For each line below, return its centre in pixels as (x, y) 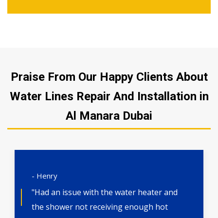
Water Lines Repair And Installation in (109, 97)
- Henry (45, 176)
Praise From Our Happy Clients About (109, 77)
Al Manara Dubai (109, 116)
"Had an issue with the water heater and (105, 192)
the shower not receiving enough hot (100, 207)
